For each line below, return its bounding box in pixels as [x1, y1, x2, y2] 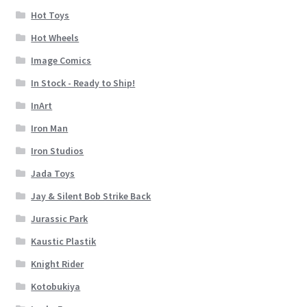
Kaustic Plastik [31, 234, 97, 247]
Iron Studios [31, 144, 84, 157]
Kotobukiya [31, 280, 81, 293]
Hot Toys [31, 8, 70, 21]
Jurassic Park [31, 212, 88, 225]
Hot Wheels [31, 31, 79, 44]
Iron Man [31, 121, 69, 134]
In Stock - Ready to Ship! [31, 76, 136, 89]
